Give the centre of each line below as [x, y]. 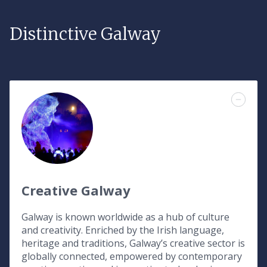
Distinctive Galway [85, 34]
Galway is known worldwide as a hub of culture [125, 217]
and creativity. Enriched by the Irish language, [123, 230]
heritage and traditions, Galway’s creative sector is [133, 243]
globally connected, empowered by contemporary [132, 256]
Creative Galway [76, 190]
